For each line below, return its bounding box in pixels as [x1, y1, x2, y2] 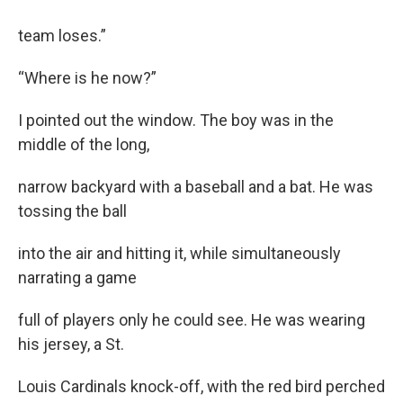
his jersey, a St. [18, 334, 124, 354]
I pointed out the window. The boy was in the [18, 110, 334, 130]
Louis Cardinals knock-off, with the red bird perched [18, 376, 385, 396]
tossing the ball [18, 201, 127, 220]
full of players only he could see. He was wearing [18, 309, 365, 329]
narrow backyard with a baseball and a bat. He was [18, 176, 373, 196]
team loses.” [18, 25, 106, 45]
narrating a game [18, 267, 137, 287]
